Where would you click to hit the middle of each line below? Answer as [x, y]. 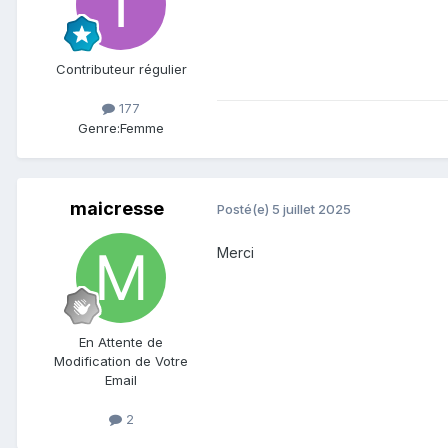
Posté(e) [244, 209]
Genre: [99, 127]
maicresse [117, 208]
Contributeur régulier [121, 69]
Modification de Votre [121, 360]
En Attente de [121, 341]
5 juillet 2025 [311, 209]
